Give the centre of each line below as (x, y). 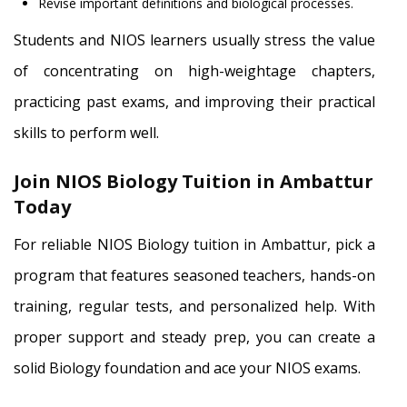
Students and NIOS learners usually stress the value (194, 40)
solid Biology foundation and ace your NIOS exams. (187, 367)
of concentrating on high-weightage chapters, (194, 70)
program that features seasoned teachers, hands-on (194, 275)
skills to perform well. (86, 132)
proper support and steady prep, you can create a (194, 337)
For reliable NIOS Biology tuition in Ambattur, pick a (194, 244)
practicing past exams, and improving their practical (194, 101)
